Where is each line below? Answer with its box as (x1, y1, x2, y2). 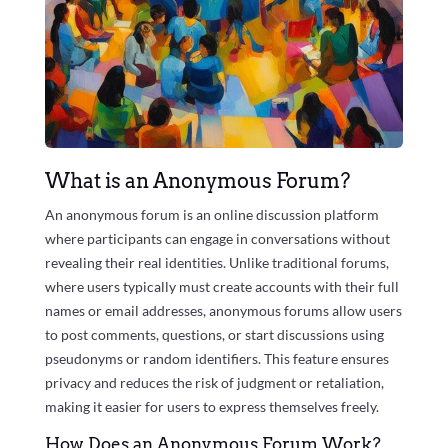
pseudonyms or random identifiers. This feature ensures (44, 349, 389, 367)
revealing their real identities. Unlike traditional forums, (44, 253, 389, 271)
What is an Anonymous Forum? (44, 168, 350, 193)
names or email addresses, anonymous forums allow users (44, 301, 402, 319)
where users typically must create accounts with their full (44, 277, 399, 295)
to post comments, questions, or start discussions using (44, 325, 384, 343)
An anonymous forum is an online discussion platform (44, 205, 379, 223)
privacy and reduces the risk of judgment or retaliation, (44, 373, 384, 391)
